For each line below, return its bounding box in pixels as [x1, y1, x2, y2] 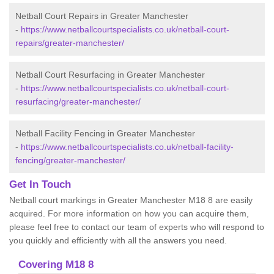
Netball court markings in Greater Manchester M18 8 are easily [9, 195, 253, 206]
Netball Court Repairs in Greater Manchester [15, 11, 188, 21]
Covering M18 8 [18, 259, 94, 271]
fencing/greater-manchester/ [15, 155, 125, 166]
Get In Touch [9, 179, 71, 191]
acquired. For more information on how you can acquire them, [9, 209, 249, 219]
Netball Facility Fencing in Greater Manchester [15, 128, 195, 139]
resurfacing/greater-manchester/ [15, 97, 141, 107]
